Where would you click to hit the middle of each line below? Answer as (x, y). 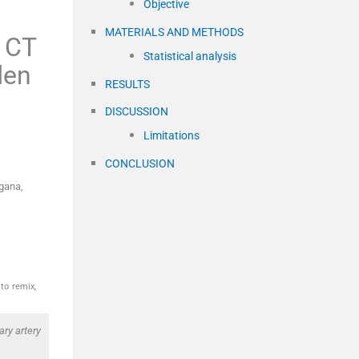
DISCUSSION (137, 112)
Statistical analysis (190, 56)
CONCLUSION (140, 164)
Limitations (171, 136)
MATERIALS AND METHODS (174, 32)
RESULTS (127, 85)
